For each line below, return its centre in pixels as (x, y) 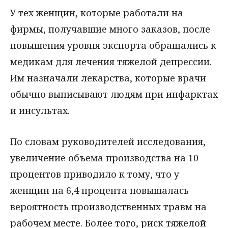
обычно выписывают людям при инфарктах (114, 94)
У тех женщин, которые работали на (97, 13)
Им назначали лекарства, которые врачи (108, 78)
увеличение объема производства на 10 (104, 158)
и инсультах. (40, 111)
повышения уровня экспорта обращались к (113, 46)
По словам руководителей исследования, (108, 141)
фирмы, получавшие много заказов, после (110, 29)
